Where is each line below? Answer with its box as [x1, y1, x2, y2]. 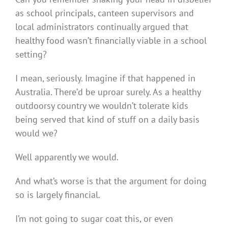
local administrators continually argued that [15, 20, 188, 33]
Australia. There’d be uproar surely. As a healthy [15, 85, 201, 98]
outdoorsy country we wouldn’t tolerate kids [15, 99, 188, 111]
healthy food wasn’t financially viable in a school [15, 34, 207, 46]
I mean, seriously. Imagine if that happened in [15, 72, 195, 84]
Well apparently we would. [15, 151, 119, 163]
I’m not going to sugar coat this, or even [15, 212, 173, 224]
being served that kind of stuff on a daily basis [15, 113, 199, 125]
